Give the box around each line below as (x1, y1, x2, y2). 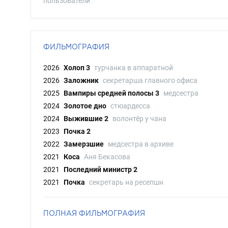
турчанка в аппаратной (94, 64, 173, 72)
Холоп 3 (64, 64, 90, 72)
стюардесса (110, 102, 150, 110)
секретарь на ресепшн (89, 178, 163, 186)
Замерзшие (64, 140, 104, 148)
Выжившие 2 (64, 115, 108, 123)
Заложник (64, 76, 99, 84)
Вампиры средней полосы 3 (64, 89, 159, 97)
